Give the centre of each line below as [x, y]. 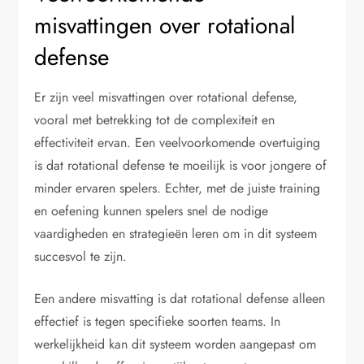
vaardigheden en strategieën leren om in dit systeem [176, 233]
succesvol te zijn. [81, 256]
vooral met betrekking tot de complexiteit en [155, 119]
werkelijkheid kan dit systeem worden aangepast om [175, 344]
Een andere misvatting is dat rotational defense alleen [180, 298]
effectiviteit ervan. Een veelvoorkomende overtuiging [178, 142]
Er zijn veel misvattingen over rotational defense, [166, 97]
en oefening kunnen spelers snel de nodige [152, 210]
